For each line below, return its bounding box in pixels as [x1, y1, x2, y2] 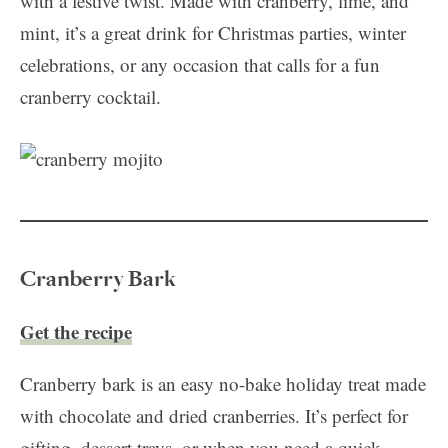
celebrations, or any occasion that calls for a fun [20, 52, 380, 77]
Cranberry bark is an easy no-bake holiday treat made [20, 371, 426, 396]
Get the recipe [20, 318, 132, 345]
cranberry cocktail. [20, 84, 161, 109]
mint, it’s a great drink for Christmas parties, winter [20, 20, 406, 45]
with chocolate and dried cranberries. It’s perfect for [20, 403, 408, 428]
